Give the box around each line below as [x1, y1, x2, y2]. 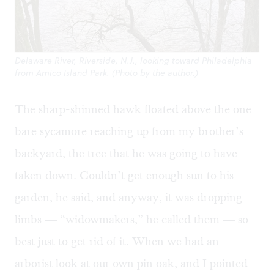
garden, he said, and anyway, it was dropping [15, 190, 242, 206]
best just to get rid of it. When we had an [15, 234, 219, 250]
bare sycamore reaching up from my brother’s [15, 124, 243, 139]
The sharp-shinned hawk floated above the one [15, 102, 251, 117]
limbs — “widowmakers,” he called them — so [15, 212, 248, 228]
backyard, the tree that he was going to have [15, 146, 237, 161]
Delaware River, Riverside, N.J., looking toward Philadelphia [15, 54, 252, 67]
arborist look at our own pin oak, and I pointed [15, 256, 248, 272]
